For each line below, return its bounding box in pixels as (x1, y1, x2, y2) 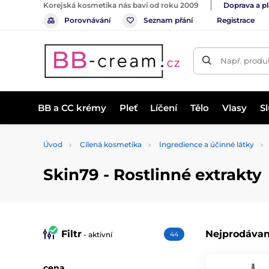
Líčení (150, 101, 178, 113)
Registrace (217, 16, 255, 25)
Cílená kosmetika (80, 140, 142, 149)
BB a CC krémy (37, 101, 106, 113)
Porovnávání (64, 16, 110, 25)
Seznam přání (144, 16, 193, 25)
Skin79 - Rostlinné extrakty (43, 165, 262, 184)
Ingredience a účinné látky (159, 140, 254, 149)
